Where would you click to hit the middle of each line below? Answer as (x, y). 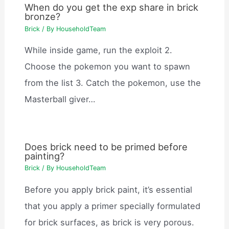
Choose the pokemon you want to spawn (108, 67)
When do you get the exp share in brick (112, 7)
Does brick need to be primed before (106, 146)
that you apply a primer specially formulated (113, 206)
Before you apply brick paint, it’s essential (109, 189)
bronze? (43, 17)
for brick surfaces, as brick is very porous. (110, 222)
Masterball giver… (60, 99)
